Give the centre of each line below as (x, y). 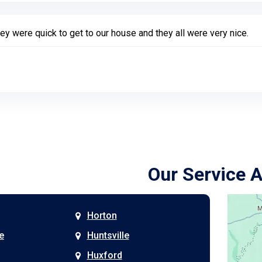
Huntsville (108, 235)
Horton (102, 216)
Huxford (104, 255)
